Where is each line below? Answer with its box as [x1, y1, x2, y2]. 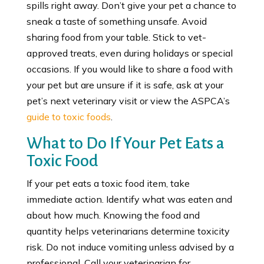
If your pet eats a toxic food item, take [26, 177, 190, 189]
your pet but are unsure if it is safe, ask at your [26, 78, 223, 91]
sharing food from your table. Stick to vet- [26, 31, 206, 43]
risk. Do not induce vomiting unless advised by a [26, 240, 234, 253]
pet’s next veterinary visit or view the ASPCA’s [26, 94, 230, 107]
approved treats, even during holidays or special [26, 47, 233, 59]
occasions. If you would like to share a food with [26, 62, 233, 75]
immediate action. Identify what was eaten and [26, 193, 232, 205]
